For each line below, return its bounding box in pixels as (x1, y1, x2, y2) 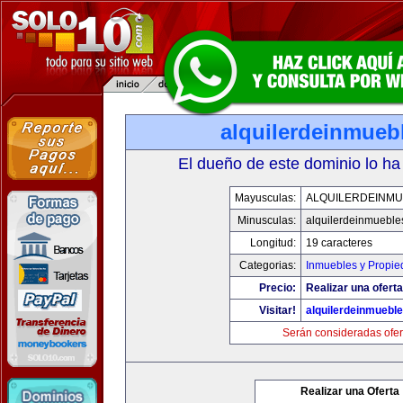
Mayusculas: (234, 192, 296, 204)
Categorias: (238, 259, 296, 272)
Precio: (258, 282, 296, 294)
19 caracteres (305, 237, 372, 249)
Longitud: (249, 237, 296, 249)
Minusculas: (237, 214, 296, 227)
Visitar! (258, 304, 296, 317)
